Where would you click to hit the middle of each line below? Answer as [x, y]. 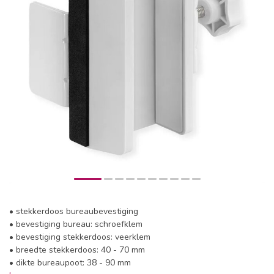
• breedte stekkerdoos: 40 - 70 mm [77, 250]
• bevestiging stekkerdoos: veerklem [80, 237]
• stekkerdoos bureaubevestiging [74, 211]
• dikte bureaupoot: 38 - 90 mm [70, 263]
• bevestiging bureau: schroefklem [76, 224]
